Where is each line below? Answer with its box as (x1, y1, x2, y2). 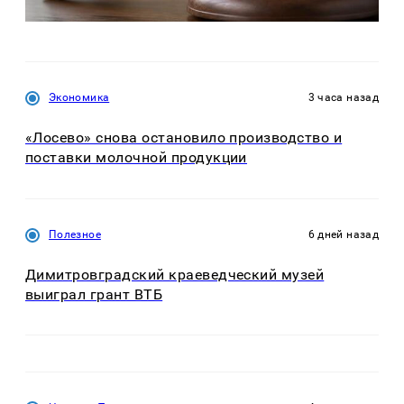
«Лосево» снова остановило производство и (25, 129, 343, 147)
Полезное (49, 227, 101, 241)
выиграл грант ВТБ (25, 285, 163, 303)
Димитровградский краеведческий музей (25, 265, 325, 283)
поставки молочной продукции (25, 149, 247, 167)
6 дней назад (308, 227, 379, 241)
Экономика (49, 91, 110, 105)
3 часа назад (308, 91, 379, 105)
